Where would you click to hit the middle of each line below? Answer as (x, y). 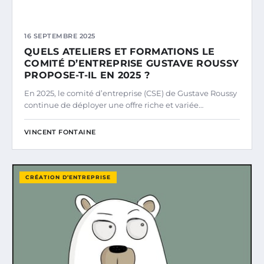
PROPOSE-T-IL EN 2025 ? (87, 75)
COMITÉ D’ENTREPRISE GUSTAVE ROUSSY (132, 64)
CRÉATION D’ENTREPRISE (68, 177)
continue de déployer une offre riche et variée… (114, 105)
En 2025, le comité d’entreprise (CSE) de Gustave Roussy (131, 93)
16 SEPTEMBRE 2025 (60, 36)
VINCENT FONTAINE (60, 132)
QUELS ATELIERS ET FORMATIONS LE (120, 52)
